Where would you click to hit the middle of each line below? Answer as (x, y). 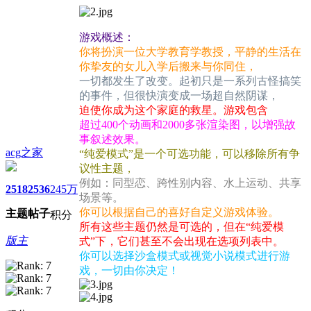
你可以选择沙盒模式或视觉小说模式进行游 (185, 256)
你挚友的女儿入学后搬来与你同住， (168, 67)
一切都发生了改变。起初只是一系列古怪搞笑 (190, 81)
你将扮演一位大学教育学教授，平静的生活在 (190, 52)
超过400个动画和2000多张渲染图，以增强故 (187, 125)
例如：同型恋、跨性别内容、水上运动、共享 (190, 183)
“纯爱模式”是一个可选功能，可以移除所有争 (190, 154)
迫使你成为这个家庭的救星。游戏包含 (174, 110)
